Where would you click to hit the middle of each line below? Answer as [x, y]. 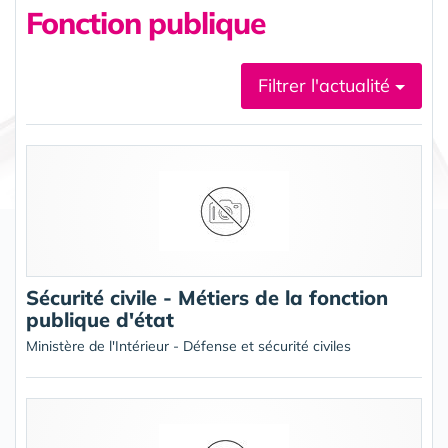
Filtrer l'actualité [326, 85]
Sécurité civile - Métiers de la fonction [207, 297]
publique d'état [100, 319]
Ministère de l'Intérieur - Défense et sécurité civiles [188, 346]
